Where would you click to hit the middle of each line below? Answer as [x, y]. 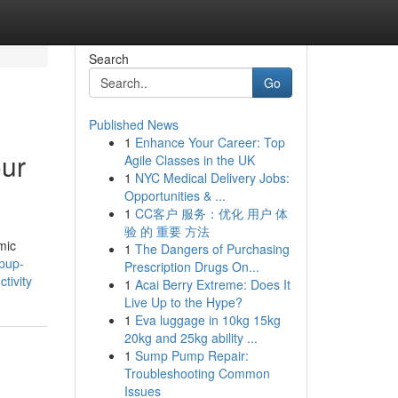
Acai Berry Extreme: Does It [212, 284]
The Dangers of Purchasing [212, 249]
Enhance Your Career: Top [210, 142]
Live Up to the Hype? [183, 302]
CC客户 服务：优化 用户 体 [211, 213]
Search [108, 59]
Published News [133, 124]
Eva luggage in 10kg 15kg [207, 320]
